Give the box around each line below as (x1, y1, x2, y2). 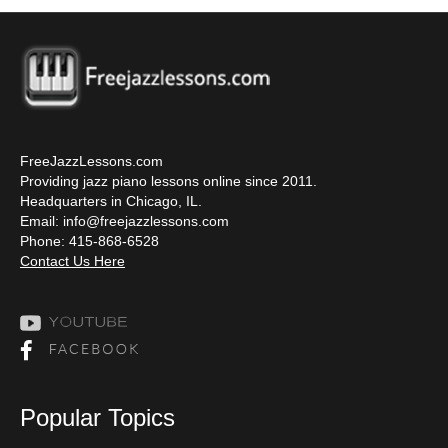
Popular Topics (20, 404, 175, 432)
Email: (20, 213, 63, 230)
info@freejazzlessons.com (63, 213, 229, 230)
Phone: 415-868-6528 (20, 233, 159, 250)
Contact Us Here (20, 253, 125, 270)
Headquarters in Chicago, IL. (20, 193, 202, 210)
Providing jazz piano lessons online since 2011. (20, 173, 317, 190)
